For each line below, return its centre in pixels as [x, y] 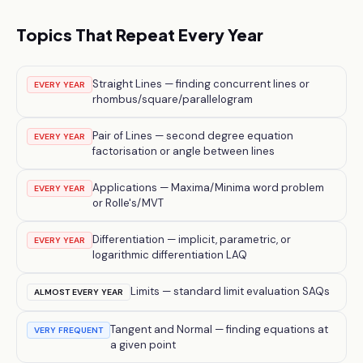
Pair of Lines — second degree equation [193, 136]
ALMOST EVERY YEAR [79, 292]
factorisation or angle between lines [184, 151]
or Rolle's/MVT [128, 203]
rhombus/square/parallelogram [173, 99]
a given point [143, 345]
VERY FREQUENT [68, 330]
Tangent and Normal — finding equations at [219, 329]
